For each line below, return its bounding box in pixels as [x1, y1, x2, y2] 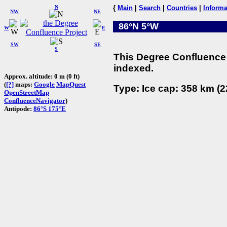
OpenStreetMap [4, 88, 49, 96]
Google [34, 80, 55, 88]
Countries [167, 4, 197, 12]
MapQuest [56, 80, 86, 88]
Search [139, 4, 161, 12]
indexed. [113, 62, 154, 73]
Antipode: [4, 104, 33, 112]
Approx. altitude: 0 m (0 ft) [4, 72, 80, 80]
